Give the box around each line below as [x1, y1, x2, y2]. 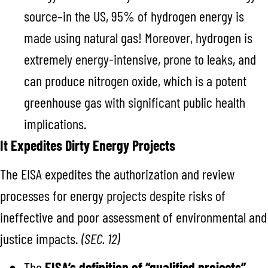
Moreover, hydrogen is [142, 28, 252, 46]
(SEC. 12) [81, 229, 120, 247]
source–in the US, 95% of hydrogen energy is [24, 7, 244, 25]
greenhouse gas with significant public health [24, 93, 245, 111]
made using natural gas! [24, 28, 142, 46]
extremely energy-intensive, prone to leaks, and [24, 50, 256, 68]
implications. [24, 114, 87, 132]
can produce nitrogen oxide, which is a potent [24, 71, 246, 89]
